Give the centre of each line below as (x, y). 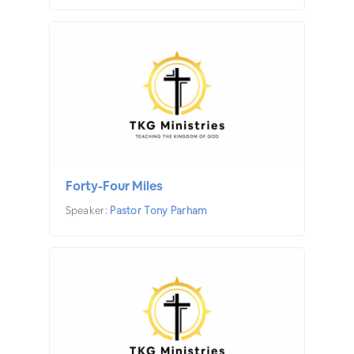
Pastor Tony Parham (159, 210)
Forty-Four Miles (114, 186)
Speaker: (88, 210)
